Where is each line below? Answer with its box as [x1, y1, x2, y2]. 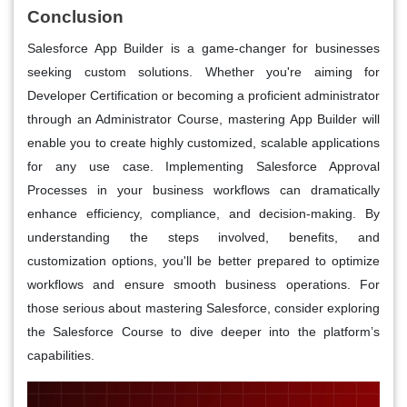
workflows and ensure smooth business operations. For [27, 277, 380, 293]
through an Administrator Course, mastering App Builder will [27, 112, 380, 127]
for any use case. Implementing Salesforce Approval [27, 159, 380, 174]
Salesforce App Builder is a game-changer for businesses [27, 41, 380, 56]
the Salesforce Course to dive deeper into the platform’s [27, 324, 380, 340]
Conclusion [27, 7, 124, 27]
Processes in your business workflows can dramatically [27, 183, 380, 198]
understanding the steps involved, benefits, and [27, 230, 380, 245]
